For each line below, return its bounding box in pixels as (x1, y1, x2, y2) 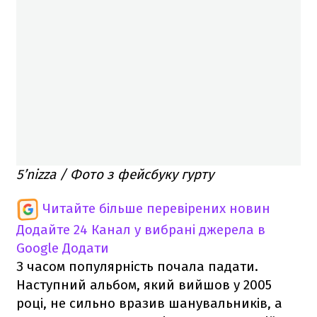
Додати (62, 240, 109, 257)
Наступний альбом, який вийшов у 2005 (16, 277, 272, 294)
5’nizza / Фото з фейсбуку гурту (16, 166, 214, 183)
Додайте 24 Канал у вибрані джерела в (16, 221, 265, 238)
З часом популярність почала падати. (16, 258, 258, 275)
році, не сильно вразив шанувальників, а (16, 295, 282, 312)
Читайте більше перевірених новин (42, 200, 270, 217)
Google (16, 240, 59, 257)
